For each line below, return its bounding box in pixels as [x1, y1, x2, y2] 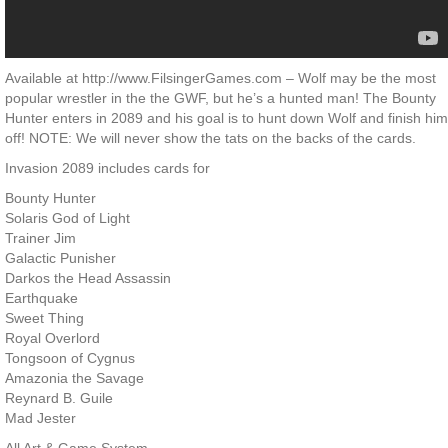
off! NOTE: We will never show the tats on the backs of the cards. [5, 130, 416, 147]
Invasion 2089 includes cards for [5, 160, 210, 177]
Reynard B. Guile [5, 390, 113, 407]
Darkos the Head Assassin [5, 270, 171, 287]
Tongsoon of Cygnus [5, 350, 135, 367]
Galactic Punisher [5, 250, 116, 267]
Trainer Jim [5, 230, 76, 247]
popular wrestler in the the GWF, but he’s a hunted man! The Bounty [5, 90, 436, 107]
